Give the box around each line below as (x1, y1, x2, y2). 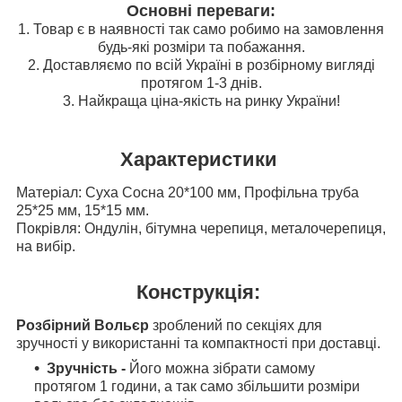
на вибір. (16, 239, 75, 255)
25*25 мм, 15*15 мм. (16, 203, 149, 219)
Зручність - (47, 360, 129, 376)
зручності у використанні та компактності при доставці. (16, 335, 384, 351)
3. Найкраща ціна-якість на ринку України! (62, 92, 340, 109)
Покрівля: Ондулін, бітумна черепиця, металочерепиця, (16, 221, 386, 237)
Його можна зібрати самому (129, 360, 315, 376)
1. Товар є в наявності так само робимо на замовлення (18, 21, 384, 37)
